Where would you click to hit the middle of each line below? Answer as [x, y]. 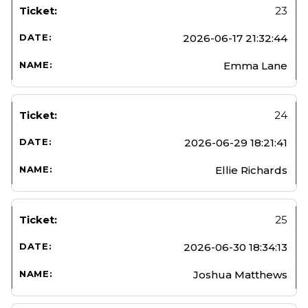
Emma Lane [255, 65]
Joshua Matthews [240, 274]
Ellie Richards [251, 170]
